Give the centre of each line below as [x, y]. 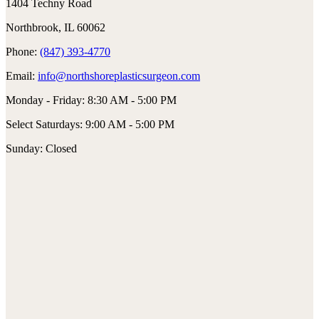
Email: [22, 76]
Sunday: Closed [41, 149]
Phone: [23, 52]
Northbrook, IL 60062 [56, 28]
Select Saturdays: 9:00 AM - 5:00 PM [90, 125]
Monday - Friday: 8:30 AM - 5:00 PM [91, 100]
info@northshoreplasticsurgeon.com [119, 76]
